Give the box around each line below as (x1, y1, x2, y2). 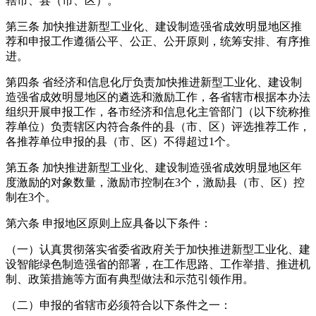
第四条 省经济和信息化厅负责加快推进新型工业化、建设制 (6, 76, 302, 89)
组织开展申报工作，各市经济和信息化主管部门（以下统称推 (6, 106, 310, 119)
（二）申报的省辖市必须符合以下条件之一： (6, 299, 231, 312)
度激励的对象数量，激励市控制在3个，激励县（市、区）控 (6, 176, 305, 189)
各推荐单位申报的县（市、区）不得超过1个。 (6, 135, 237, 148)
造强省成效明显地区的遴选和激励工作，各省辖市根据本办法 (6, 91, 310, 104)
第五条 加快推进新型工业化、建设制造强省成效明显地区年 (6, 162, 302, 174)
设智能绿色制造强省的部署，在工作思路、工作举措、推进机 (6, 258, 310, 271)
